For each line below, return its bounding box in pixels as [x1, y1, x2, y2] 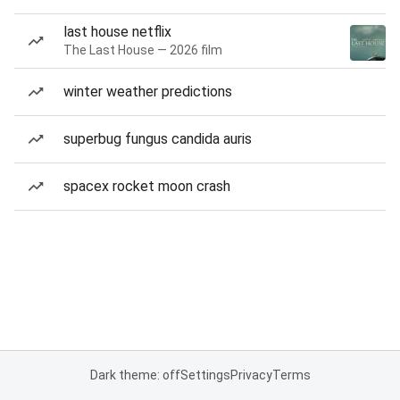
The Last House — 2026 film [63, 43, 222, 57]
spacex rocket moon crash [63, 178, 230, 195]
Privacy [229, 368, 272, 382]
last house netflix [63, 23, 171, 40]
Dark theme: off [89, 368, 180, 382]
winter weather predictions [63, 83, 232, 100]
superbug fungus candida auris [63, 130, 252, 147]
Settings [179, 368, 230, 382]
